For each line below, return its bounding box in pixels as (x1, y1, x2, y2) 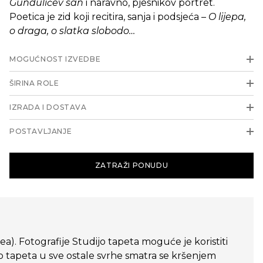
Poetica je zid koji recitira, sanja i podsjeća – (9, 11, 208, 22)
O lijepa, (208, 11, 246, 22)
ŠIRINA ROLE (9, 79, 59, 87)
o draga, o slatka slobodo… (9, 25, 135, 36)
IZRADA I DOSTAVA (9, 103, 87, 112)
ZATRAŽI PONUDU (95, 161, 168, 170)
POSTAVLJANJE (9, 127, 72, 136)
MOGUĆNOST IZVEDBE (9, 55, 101, 63)
